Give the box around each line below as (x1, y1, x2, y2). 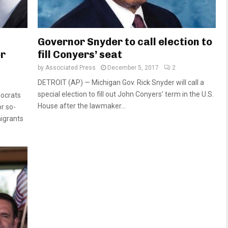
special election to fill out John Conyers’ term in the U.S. (38, 90, 214, 99)
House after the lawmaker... (38, 102, 126, 110)
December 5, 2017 (107, 64, 159, 72)
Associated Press (45, 64, 96, 72)
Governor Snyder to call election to (38, 36, 212, 48)
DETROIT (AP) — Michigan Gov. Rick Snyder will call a (38, 78, 204, 87)
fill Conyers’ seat (38, 48, 122, 61)
